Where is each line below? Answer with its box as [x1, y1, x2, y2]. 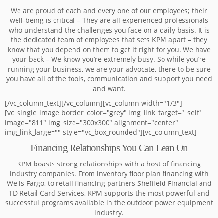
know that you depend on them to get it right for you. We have [7, 45, 211, 54]
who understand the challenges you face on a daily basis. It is [8, 25, 210, 35]
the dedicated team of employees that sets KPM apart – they [11, 35, 207, 44]
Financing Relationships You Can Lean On [30, 142, 188, 154]
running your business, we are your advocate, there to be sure [7, 64, 211, 73]
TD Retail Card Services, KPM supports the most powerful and [8, 188, 210, 198]
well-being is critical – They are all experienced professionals [10, 16, 208, 25]
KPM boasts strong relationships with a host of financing [17, 159, 201, 168]
